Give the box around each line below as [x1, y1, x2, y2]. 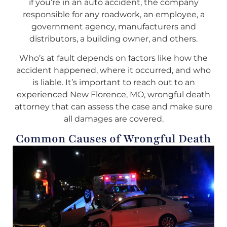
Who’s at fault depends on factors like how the [19, 53, 208, 63]
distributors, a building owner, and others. [29, 33, 198, 44]
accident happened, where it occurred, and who [16, 65, 211, 75]
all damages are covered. [63, 114, 164, 124]
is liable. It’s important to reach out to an [32, 78, 195, 88]
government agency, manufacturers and [31, 21, 196, 31]
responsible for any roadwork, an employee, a [22, 9, 205, 19]
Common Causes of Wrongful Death [16, 131, 211, 146]
